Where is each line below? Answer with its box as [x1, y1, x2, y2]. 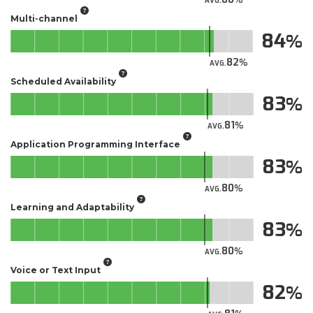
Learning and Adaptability [10, 201, 134, 212]
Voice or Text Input [10, 264, 101, 275]
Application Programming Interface [10, 138, 180, 150]
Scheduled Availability [10, 75, 116, 87]
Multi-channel [10, 13, 78, 24]
